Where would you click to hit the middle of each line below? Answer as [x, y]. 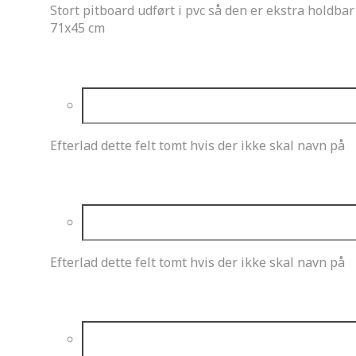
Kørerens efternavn [87, 179]
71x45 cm [77, 28]
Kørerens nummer [84, 296]
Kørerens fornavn [83, 62]
